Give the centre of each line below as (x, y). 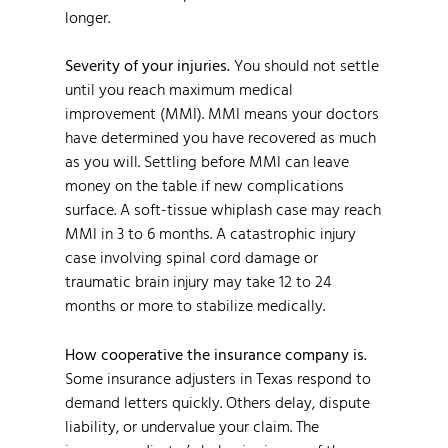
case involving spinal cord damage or (191, 257)
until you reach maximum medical (179, 89)
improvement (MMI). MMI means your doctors (222, 113)
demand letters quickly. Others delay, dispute (217, 401)
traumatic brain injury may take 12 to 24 (198, 281)
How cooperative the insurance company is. (216, 353)
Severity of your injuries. (147, 65)
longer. (87, 16)
